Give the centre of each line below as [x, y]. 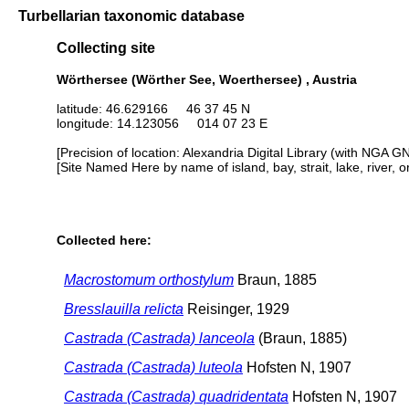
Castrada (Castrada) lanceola [159, 338]
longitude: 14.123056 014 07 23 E [162, 123]
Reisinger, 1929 [236, 309]
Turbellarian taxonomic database [131, 16]
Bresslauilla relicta [124, 309]
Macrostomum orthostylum [149, 279]
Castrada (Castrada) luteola [153, 367]
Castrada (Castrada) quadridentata [176, 396]
